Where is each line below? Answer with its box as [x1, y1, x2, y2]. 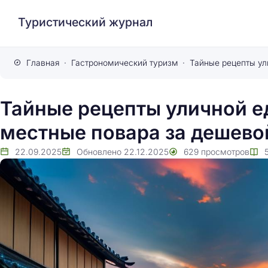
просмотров [201, 146, 249, 157]
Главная [26, 57, 60, 68]
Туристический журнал [18, 14, 153, 29]
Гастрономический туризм [71, 57, 178, 68]
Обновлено [77, 146, 121, 157]
